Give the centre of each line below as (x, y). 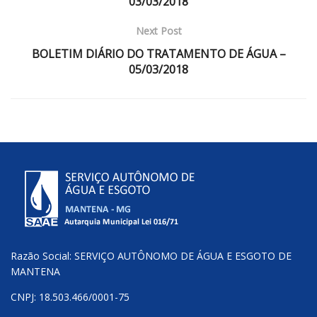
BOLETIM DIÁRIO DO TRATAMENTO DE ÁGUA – (158, 53)
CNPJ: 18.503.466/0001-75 (70, 296)
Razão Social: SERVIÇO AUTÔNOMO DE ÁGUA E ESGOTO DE (151, 255)
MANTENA (35, 271)
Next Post (158, 30)
